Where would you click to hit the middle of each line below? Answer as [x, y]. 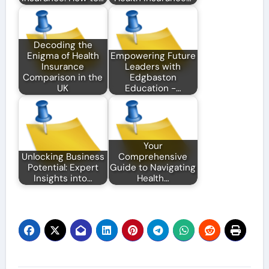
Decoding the [63, 45]
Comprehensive [153, 157]
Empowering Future [153, 56]
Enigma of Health [63, 56]
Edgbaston [153, 78]
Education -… [153, 89]
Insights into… [63, 179]
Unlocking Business [63, 157]
